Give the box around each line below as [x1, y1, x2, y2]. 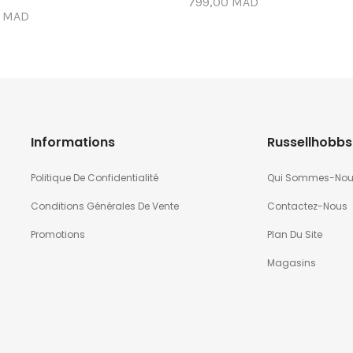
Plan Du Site [266, 228, 322, 242]
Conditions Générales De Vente [30, 199, 179, 214]
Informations [30, 133, 115, 152]
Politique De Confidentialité [30, 171, 158, 185]
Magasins [266, 256, 316, 270]
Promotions [30, 228, 85, 242]
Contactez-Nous [266, 199, 347, 214]
